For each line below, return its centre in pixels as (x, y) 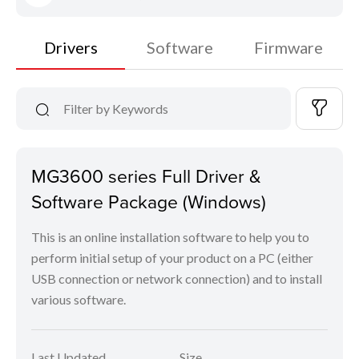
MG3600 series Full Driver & (146, 175)
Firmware (288, 47)
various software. (79, 299)
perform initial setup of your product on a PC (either (172, 258)
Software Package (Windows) (149, 201)
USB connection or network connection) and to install (177, 278)
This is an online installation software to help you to (170, 237)
